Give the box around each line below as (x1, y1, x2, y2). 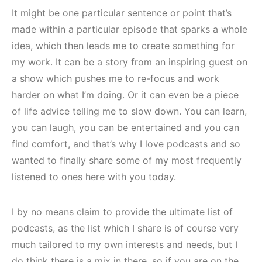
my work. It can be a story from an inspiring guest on (12, 56, 247, 68)
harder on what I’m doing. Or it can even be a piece (12, 88, 239, 101)
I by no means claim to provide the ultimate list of (12, 205, 233, 218)
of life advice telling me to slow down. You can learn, (12, 105, 247, 117)
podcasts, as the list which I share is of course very (12, 222, 239, 234)
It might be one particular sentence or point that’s (12, 6, 232, 19)
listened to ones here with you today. (12, 170, 176, 182)
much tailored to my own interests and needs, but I (12, 238, 237, 250)
